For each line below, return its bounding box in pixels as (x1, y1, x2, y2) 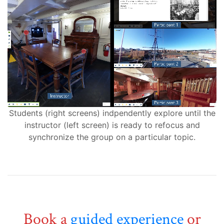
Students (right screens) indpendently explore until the (8, 107, 215, 118)
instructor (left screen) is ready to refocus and (24, 119, 200, 130)
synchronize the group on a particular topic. (28, 131, 195, 142)
